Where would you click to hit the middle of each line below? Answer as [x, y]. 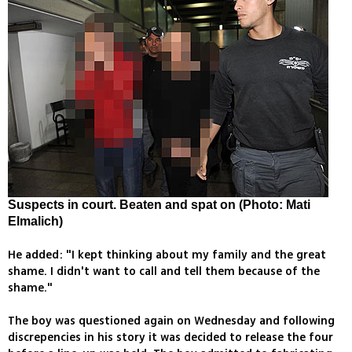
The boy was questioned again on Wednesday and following [171, 321]
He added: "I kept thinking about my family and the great [167, 255]
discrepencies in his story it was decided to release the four [170, 338]
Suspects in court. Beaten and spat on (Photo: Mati [159, 205]
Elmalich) [35, 222]
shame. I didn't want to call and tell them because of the [164, 272]
